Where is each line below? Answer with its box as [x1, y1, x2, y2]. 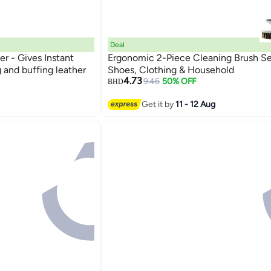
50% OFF [162, 76, 197, 87]
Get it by [141, 99, 175, 109]
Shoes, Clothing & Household [107, 64, 234, 76]
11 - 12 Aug [175, 99, 215, 109]
